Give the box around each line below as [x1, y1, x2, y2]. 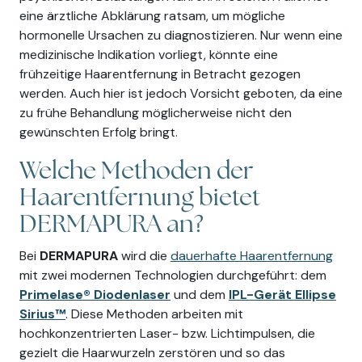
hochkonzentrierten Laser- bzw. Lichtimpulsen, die [19, 325, 315, 343]
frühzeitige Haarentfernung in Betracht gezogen [19, 65, 301, 83]
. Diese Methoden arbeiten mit [65, 305, 243, 323]
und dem [170, 286, 229, 304]
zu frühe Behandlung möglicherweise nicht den [19, 104, 292, 122]
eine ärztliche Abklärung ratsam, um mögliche [19, 7, 285, 25]
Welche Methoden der [19, 159, 254, 185]
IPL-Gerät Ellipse [229, 286, 336, 304]
